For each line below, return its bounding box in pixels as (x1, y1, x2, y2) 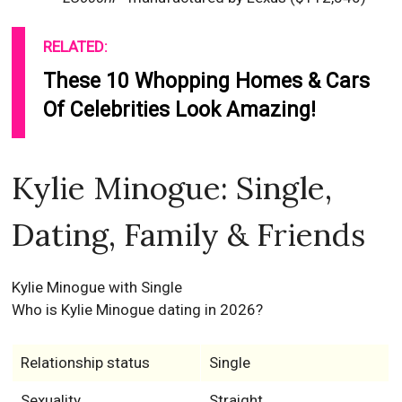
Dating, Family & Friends (12, 214, 366, 255)
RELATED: (43, 38, 109, 56)
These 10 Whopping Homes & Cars (43, 69, 371, 93)
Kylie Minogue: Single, (12, 168, 333, 208)
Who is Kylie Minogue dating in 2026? (12, 301, 264, 319)
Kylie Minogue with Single (12, 278, 183, 296)
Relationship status (20, 354, 150, 371)
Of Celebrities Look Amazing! (43, 98, 317, 122)
